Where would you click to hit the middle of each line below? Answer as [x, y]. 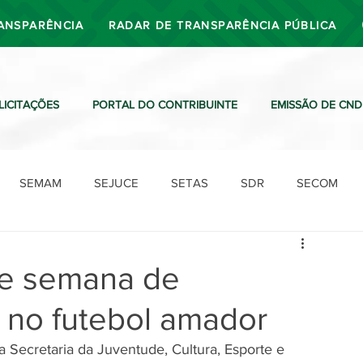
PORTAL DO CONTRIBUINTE [165, 105]
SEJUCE [116, 182]
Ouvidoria [298, 247]
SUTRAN [145, 247]
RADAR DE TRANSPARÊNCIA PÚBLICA [222, 25]
